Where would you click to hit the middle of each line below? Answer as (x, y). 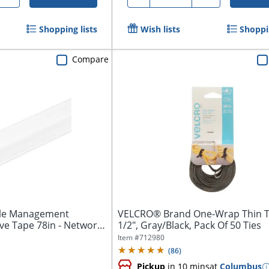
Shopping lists (68, 29)
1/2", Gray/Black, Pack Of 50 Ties (189, 225)
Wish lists (160, 29)
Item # (128, 238)
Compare (90, 59)
